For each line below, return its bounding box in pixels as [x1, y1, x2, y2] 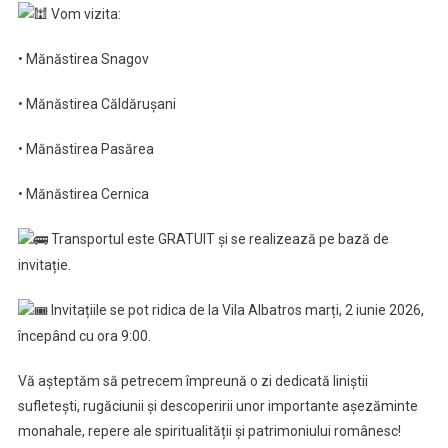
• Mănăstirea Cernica [17, 186, 149, 203]
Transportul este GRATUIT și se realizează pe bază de [47, 231, 389, 248]
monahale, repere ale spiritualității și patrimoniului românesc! [17, 423, 401, 440]
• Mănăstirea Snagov [17, 51, 149, 68]
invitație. [17, 257, 71, 274]
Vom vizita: [47, 5, 121, 22]
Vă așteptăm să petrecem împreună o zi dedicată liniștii [17, 373, 368, 390]
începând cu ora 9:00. [17, 328, 151, 345]
